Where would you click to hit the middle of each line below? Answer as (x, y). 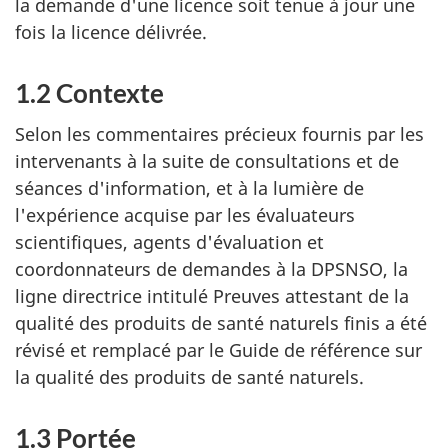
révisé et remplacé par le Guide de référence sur (218, 349)
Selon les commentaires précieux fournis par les (219, 133)
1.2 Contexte (89, 93)
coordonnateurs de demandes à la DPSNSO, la (211, 268)
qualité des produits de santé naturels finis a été (221, 322)
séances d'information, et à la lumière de (189, 187)
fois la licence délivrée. (111, 32)
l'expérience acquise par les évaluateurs (185, 214)
